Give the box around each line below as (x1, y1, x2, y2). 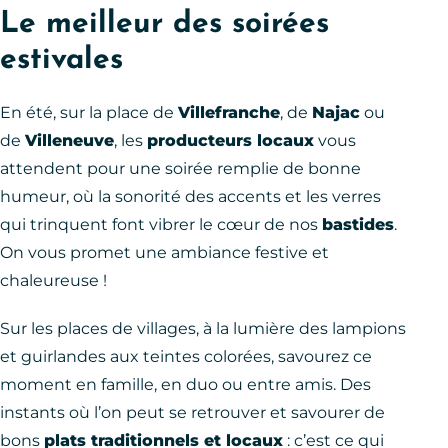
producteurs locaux (147, 131, 314, 151)
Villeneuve (25, 131, 114, 151)
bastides (322, 215, 394, 235)
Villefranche (178, 103, 280, 123)
